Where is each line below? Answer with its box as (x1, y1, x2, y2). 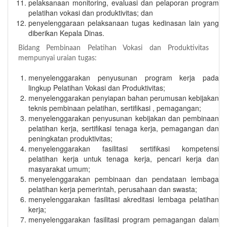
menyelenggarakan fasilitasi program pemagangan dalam (28, 214, 219, 224)
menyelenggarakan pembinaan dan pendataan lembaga (28, 173, 219, 184)
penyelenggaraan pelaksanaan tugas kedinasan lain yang (28, 17, 219, 28)
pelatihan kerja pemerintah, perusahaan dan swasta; (28, 183, 197, 194)
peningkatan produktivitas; (28, 133, 112, 143)
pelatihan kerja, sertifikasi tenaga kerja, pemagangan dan (28, 123, 219, 133)
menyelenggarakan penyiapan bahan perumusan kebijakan (28, 92, 219, 103)
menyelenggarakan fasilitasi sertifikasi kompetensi (28, 143, 219, 154)
